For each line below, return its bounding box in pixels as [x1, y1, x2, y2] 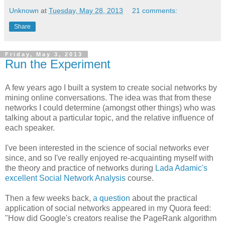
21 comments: [132, 6, 178, 15]
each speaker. [5, 124, 55, 133]
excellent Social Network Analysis [5, 174, 126, 183]
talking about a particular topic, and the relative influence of [5, 114, 213, 123]
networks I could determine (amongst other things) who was [5, 103, 215, 113]
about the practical [130, 194, 197, 203]
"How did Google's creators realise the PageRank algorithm [5, 214, 216, 223]
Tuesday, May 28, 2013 [49, 6, 123, 15]
